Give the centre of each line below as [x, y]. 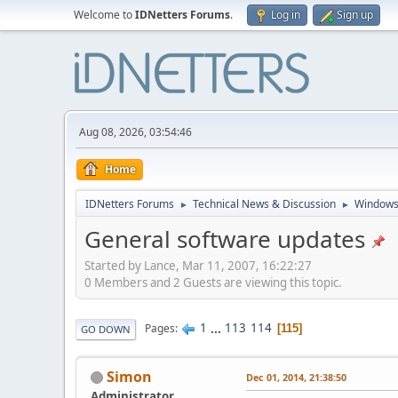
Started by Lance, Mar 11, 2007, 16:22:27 [198, 265]
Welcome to [104, 15]
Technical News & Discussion [264, 204]
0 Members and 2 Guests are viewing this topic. [213, 282]
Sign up [355, 15]
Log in [286, 15]
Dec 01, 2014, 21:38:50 [296, 377]
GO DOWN [106, 329]
